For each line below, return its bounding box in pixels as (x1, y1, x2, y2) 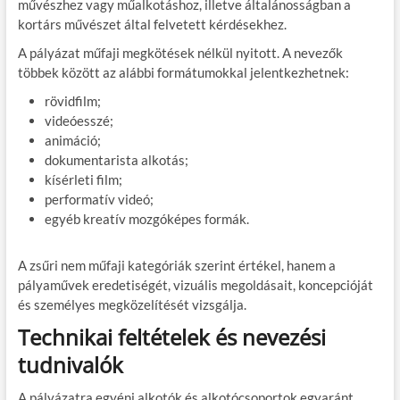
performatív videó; (44, 190, 154, 207)
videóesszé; (44, 112, 113, 129)
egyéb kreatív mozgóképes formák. (44, 210, 249, 227)
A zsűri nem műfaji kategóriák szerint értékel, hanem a (17, 256, 336, 273)
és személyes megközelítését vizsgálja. (17, 296, 246, 312)
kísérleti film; (44, 171, 122, 187)
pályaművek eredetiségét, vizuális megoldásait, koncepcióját (17, 276, 373, 293)
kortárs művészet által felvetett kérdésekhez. (17, 15, 287, 32)
